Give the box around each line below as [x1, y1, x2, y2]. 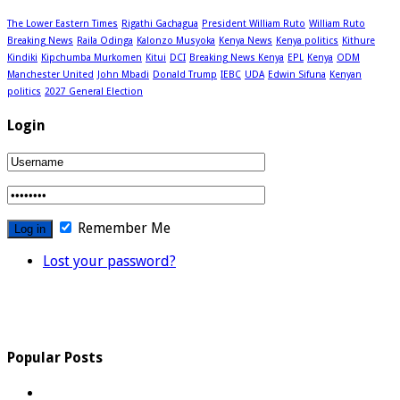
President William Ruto [202, 17, 305, 29]
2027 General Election [45, 85, 143, 97]
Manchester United [7, 68, 94, 80]
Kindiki [7, 51, 37, 63]
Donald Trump [153, 68, 217, 80]
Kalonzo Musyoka [137, 34, 215, 46]
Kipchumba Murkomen [41, 51, 142, 63]
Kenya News [219, 34, 272, 46]
